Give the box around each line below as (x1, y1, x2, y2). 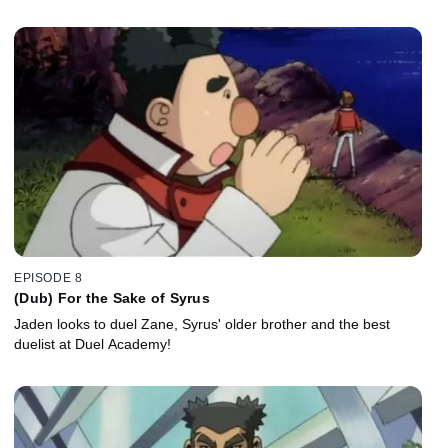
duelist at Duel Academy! (14, 336, 171, 353)
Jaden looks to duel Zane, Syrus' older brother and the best (14, 316, 390, 333)
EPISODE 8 (14, 271, 83, 286)
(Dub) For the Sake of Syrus (14, 290, 210, 307)
